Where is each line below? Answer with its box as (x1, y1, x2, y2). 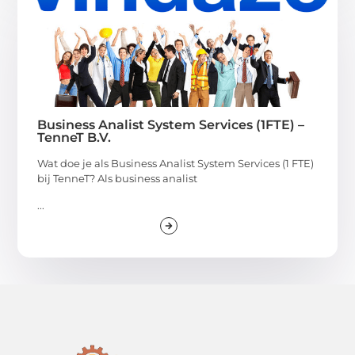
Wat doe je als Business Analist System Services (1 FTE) (37, 157, 315, 170)
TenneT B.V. (37, 130, 112, 146)
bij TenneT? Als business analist (37, 172, 198, 185)
